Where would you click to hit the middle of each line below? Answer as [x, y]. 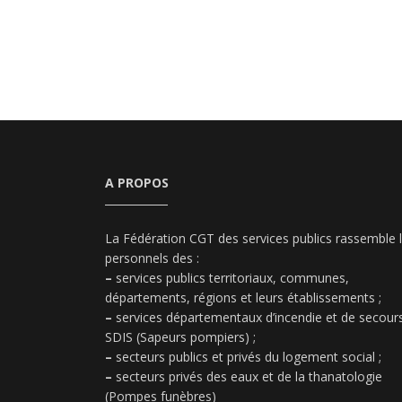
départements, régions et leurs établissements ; [243, 297]
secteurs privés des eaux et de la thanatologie [247, 376]
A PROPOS [137, 182]
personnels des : [152, 258]
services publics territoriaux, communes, [231, 277]
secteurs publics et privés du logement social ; [247, 356]
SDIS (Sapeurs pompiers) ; [180, 336]
